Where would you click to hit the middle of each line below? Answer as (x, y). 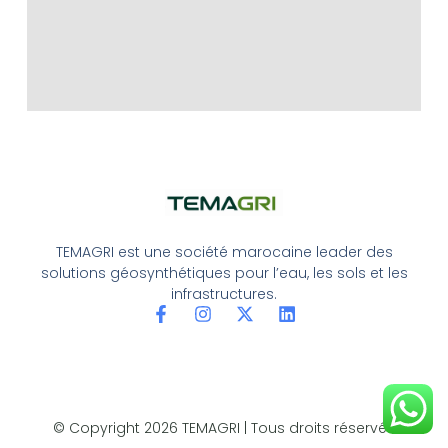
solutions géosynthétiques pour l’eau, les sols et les (224, 273)
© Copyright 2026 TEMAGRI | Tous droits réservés (224, 428)
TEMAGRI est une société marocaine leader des (224, 252)
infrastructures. (224, 294)
